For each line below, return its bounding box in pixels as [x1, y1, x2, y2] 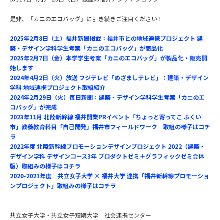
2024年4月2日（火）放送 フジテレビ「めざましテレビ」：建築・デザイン [10, 73, 209, 82]
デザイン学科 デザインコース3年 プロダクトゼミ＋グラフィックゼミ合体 [10, 152, 204, 161]
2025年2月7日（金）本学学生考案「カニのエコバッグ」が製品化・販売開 [10, 54, 207, 62]
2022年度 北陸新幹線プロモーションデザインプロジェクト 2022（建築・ [10, 142, 205, 151]
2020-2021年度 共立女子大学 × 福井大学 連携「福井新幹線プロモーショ [10, 171, 209, 180]
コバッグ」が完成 [10, 103, 57, 111]
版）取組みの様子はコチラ [10, 162, 81, 170]
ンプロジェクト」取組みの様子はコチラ [10, 181, 116, 190]
